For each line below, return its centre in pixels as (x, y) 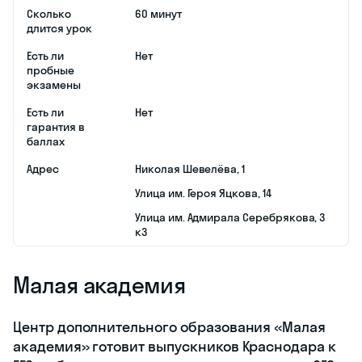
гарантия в (56, 126)
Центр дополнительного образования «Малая (170, 326)
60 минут (158, 13)
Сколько (49, 13)
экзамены (54, 84)
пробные (51, 70)
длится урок (59, 28)
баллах (46, 141)
